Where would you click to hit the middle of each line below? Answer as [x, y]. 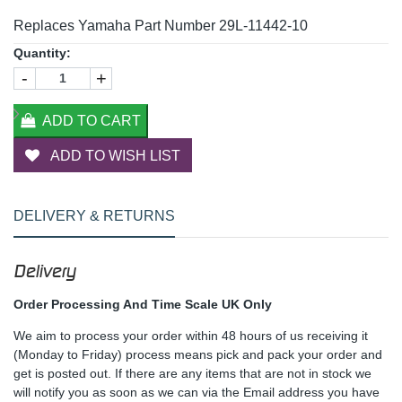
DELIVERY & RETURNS [94, 215]
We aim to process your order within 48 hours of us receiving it [191, 335]
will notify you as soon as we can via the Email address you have [197, 392]
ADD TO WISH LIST [114, 155]
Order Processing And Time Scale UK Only [143, 304]
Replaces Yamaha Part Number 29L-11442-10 [161, 25]
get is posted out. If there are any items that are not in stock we [192, 373]
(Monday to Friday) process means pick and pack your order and [198, 354]
